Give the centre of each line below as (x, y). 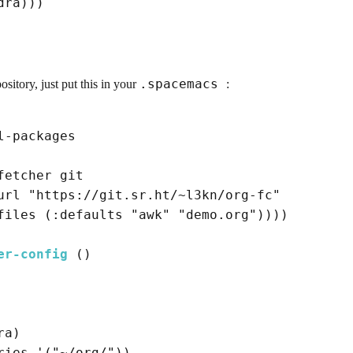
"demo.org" (217, 215)
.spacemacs (183, 84)
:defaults (87, 215)
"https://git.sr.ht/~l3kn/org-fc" (154, 195)
